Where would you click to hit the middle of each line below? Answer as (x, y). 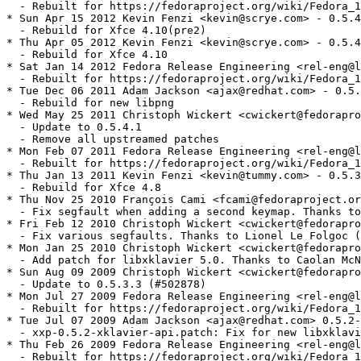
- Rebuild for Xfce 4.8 (84, 188)
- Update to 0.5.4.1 (74, 127)
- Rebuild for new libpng (90, 103)
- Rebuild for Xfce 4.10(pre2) (106, 31)
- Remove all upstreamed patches (113, 139)
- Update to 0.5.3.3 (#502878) (106, 284)
